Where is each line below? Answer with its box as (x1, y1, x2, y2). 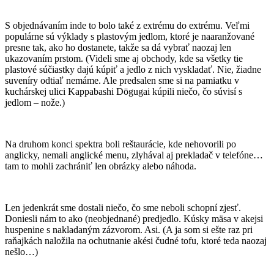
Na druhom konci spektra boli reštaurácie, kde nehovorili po (5, 139, 236, 150)
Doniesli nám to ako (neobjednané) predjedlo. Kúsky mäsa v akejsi (5, 213, 263, 224)
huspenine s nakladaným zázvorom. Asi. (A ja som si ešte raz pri (5, 224, 253, 235)
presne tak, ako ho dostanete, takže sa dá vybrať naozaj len (5, 42, 231, 53)
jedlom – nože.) (5, 97, 65, 108)
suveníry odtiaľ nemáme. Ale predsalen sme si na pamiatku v (5, 75, 239, 86)
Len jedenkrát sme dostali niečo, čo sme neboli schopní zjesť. (5, 202, 241, 213)
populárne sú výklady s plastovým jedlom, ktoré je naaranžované (5, 31, 254, 42)
